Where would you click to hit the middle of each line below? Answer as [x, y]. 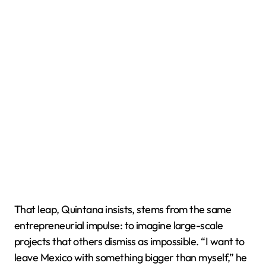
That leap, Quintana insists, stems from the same [123, 209]
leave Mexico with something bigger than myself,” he [131, 257]
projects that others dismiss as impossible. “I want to [129, 241]
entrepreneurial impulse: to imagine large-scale [119, 225]
